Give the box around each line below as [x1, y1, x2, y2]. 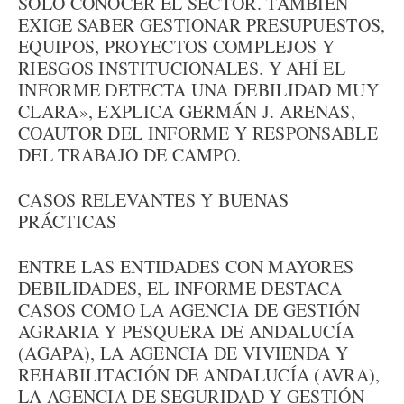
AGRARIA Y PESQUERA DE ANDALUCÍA [18, 319, 355, 344]
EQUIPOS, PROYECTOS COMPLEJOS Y [18, 34, 335, 59]
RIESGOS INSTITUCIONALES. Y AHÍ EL [18, 56, 345, 80]
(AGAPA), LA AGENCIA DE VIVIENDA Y [18, 341, 348, 365]
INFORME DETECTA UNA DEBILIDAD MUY [18, 78, 379, 102]
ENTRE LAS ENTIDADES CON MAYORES [18, 254, 354, 279]
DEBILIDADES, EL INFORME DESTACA [18, 276, 343, 300]
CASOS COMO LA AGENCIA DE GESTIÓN [18, 298, 361, 322]
